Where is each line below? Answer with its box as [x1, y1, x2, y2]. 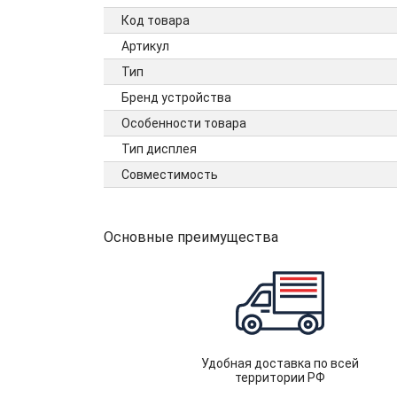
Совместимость [121, 167, 218, 182]
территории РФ [234, 370, 325, 385]
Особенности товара [121, 116, 246, 130]
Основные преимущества [104, 229, 278, 245]
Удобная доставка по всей [200, 356, 359, 370]
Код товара [121, 13, 190, 27]
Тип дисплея [121, 142, 197, 156]
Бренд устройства [121, 90, 231, 105]
